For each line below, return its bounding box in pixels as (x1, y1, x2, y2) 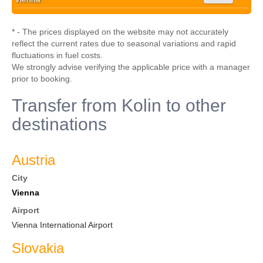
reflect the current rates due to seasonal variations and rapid (12, 39, 236, 48)
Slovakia (12, 240, 64, 256)
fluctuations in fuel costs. (12, 50, 103, 60)
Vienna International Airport (12, 220, 113, 230)
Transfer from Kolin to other (12, 96, 226, 115)
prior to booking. (12, 74, 72, 83)
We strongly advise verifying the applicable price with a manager (12, 62, 250, 72)
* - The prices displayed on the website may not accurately (12, 27, 228, 36)
